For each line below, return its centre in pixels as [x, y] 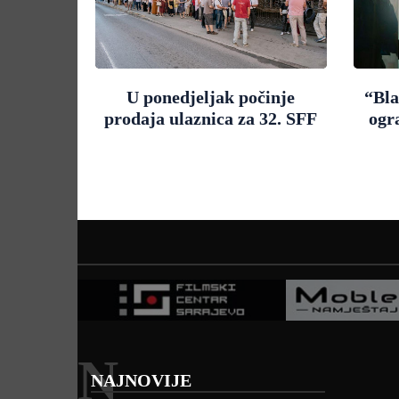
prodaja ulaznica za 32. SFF [211, 118]
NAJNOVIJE [141, 380]
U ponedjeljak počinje [211, 97]
